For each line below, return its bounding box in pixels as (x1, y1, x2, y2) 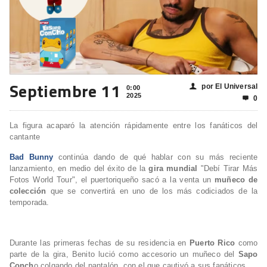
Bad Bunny (9, 153, 54, 162)
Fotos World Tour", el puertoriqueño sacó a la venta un (9, 175, 212, 185)
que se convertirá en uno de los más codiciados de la (50, 187, 258, 196)
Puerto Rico (189, 238, 235, 248)
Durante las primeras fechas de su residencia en (9, 238, 187, 248)
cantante (9, 132, 41, 142)
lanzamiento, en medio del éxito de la (9, 164, 146, 173)
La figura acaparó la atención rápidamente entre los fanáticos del (9, 121, 258, 131)
